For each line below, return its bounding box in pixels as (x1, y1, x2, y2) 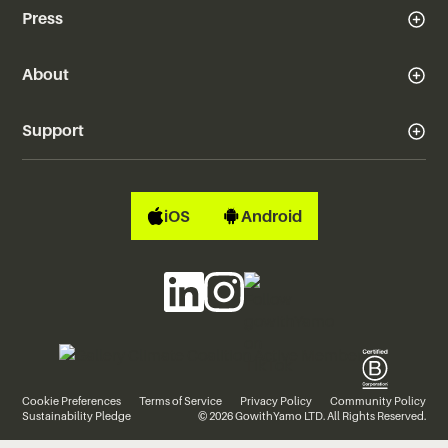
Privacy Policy (239, 393, 312, 408)
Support (22, 120, 85, 141)
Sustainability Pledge (22, 408, 132, 423)
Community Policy (329, 393, 426, 408)
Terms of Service (139, 393, 223, 408)
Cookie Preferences (22, 393, 122, 408)
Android (240, 205, 302, 226)
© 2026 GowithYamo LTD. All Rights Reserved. (197, 408, 426, 423)
